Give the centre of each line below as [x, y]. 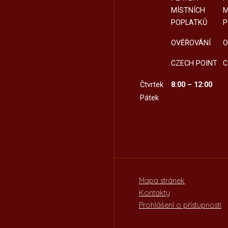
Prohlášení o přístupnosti [180, 205]
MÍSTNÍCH [188, 10]
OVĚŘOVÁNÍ [191, 43]
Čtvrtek [151, 84]
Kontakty [154, 193]
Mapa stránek [162, 180]
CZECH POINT [194, 63]
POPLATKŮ [189, 22]
